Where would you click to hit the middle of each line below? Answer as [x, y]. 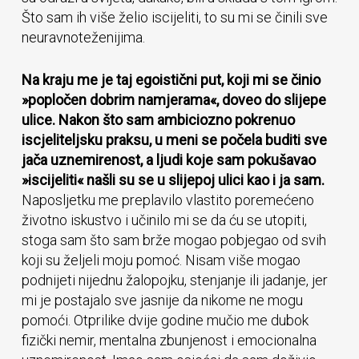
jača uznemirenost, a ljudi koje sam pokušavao [168, 160]
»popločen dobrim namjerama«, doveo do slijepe [173, 100]
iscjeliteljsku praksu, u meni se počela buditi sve [174, 140]
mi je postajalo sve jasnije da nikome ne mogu [162, 300]
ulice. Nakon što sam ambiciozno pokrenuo [158, 120]
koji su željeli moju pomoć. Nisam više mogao [161, 260]
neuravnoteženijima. [83, 37]
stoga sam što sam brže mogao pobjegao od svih [173, 240]
